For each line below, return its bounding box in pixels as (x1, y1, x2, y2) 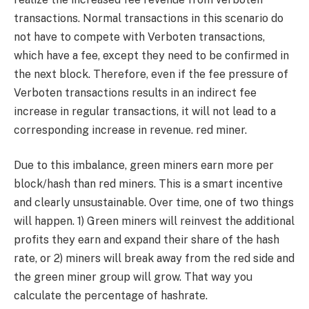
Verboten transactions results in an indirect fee (14, 86, 257, 99)
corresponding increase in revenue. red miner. (14, 123, 247, 137)
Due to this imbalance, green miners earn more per (14, 159, 274, 172)
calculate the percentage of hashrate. (14, 289, 208, 303)
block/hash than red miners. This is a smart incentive (14, 177, 283, 191)
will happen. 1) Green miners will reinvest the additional (14, 215, 295, 228)
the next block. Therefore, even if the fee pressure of (14, 67, 288, 81)
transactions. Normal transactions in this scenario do (14, 11, 283, 25)
